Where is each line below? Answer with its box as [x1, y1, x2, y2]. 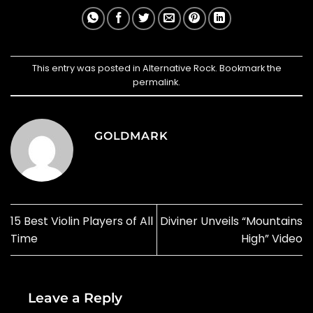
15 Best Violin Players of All [10, 212, 153, 229]
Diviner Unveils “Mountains [160, 212, 303, 229]
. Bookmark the [214, 61, 282, 74]
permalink [133, 75, 178, 88]
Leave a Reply [28, 289, 126, 306]
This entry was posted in [31, 61, 143, 74]
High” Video [241, 230, 303, 247]
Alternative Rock [142, 61, 215, 74]
